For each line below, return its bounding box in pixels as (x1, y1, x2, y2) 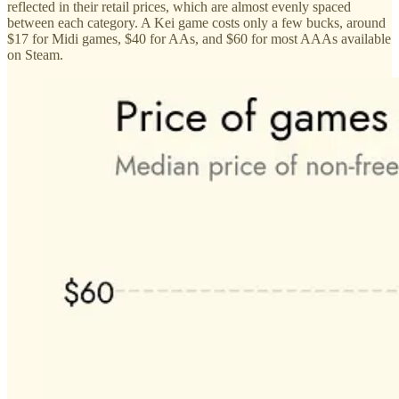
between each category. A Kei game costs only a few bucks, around (7, 14, 386, 30)
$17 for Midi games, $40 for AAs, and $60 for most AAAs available (7, 30, 391, 46)
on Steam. (7, 46, 63, 62)
